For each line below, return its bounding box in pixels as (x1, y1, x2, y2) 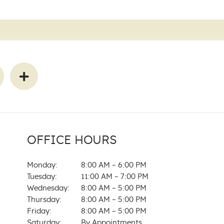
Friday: (27, 207, 52, 215)
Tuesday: (27, 172, 57, 180)
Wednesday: (27, 184, 70, 192)
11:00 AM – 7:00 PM (81, 172, 149, 180)
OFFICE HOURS (27, 134, 117, 146)
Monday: (27, 161, 58, 169)
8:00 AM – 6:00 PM (81, 161, 147, 169)
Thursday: (27, 195, 62, 203)
